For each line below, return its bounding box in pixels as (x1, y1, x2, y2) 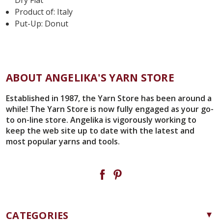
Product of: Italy (15, 6, 73, 17)
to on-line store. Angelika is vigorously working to (6, 114, 196, 125)
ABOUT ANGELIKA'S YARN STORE (6, 70, 174, 84)
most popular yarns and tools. (6, 136, 120, 147)
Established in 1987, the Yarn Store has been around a (6, 92, 212, 104)
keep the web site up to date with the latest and (6, 125, 194, 136)
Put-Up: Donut (15, 18, 69, 29)
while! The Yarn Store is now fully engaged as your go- (6, 103, 214, 114)
